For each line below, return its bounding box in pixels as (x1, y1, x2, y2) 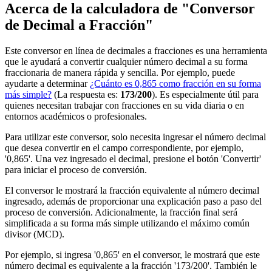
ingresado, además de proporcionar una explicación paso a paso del (5, 195, 262, 206)
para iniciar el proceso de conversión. (5, 164, 147, 175)
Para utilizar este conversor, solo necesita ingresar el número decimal (5, 131, 266, 142)
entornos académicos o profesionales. (5, 110, 147, 121)
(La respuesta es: (52, 89, 120, 100)
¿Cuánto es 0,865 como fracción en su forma (90, 78, 261, 89)
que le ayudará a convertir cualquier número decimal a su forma (5, 56, 248, 67)
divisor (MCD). (5, 228, 64, 239)
